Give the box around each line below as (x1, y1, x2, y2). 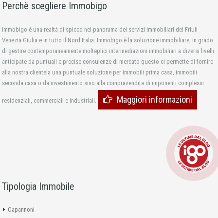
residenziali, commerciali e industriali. (2, 97, 98, 105)
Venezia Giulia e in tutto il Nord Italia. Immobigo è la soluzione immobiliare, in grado (2, 36, 213, 44)
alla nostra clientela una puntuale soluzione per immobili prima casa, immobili (2, 69, 197, 76)
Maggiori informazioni (117, 94, 192, 105)
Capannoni (8, 206, 35, 214)
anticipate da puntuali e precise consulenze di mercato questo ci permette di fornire (2, 58, 213, 66)
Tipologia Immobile (2, 181, 74, 193)
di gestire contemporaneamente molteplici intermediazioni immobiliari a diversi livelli (2, 47, 214, 55)
